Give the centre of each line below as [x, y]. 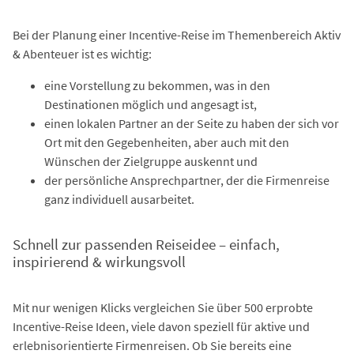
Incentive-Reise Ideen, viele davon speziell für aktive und [161, 327]
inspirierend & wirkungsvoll [99, 262]
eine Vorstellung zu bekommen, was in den [157, 85]
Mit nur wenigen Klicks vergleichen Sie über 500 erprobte [163, 308]
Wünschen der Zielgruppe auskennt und [151, 161]
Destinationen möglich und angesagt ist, [151, 104]
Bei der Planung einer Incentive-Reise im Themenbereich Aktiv [177, 34]
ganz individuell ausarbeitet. [119, 199]
